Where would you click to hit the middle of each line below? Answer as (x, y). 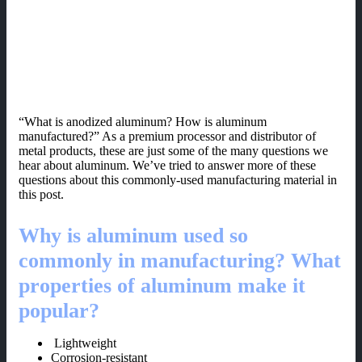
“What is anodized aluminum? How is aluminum (143, 122)
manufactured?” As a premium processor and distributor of (167, 137)
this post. (41, 195)
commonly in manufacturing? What (180, 261)
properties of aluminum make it (162, 286)
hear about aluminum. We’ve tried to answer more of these (167, 166)
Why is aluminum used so (133, 236)
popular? (59, 311)
